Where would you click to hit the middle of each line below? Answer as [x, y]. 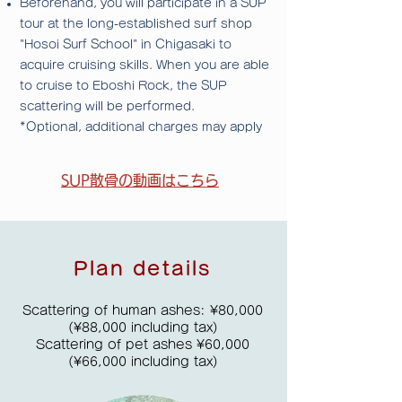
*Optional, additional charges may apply [141, 127]
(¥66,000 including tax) [143, 362]
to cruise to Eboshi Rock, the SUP [123, 86]
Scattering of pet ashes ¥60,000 [143, 345]
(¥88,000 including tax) [143, 328]
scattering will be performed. [107, 107]
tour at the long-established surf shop [136, 24]
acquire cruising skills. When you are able [144, 66]
